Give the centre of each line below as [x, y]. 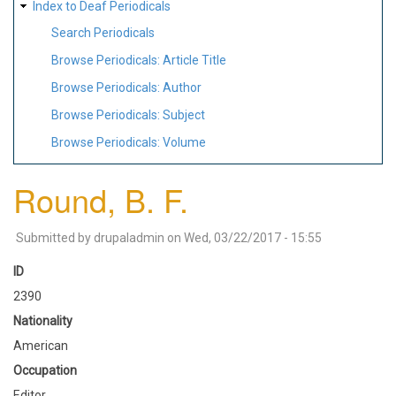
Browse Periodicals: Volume [129, 142]
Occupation [45, 370]
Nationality [43, 320]
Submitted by [55, 237]
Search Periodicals [103, 33]
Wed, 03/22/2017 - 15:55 [253, 237]
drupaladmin [129, 237]
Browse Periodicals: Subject [128, 114]
